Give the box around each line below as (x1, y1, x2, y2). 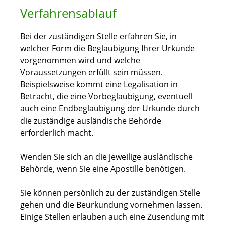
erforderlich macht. (20, 127, 93, 139)
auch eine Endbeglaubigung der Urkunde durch (20, 103, 200, 115)
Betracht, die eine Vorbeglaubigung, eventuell (20, 91, 192, 102)
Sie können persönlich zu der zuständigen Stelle (20, 187, 200, 199)
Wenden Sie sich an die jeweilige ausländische (20, 151, 193, 163)
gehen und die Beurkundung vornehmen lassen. (20, 199, 202, 211)
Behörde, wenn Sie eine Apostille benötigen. (20, 163, 186, 175)
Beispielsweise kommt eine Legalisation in (20, 79, 178, 90)
